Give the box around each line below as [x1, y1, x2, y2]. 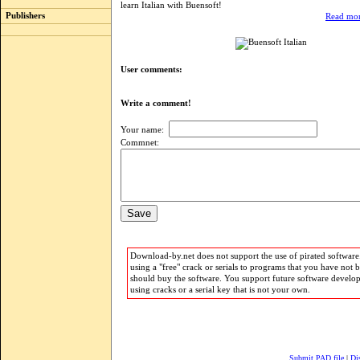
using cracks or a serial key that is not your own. [129, 285, 310, 294]
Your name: [121, 125, 169, 134]
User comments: [121, 65, 182, 74]
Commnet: [121, 138, 159, 147]
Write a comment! [121, 99, 198, 108]
